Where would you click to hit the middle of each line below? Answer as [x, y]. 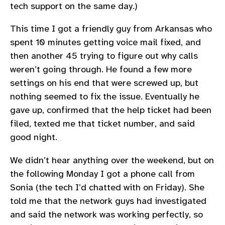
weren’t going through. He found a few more [101, 70]
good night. [34, 137]
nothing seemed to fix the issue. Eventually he [105, 97]
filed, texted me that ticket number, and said [102, 124]
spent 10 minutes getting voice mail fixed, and [105, 42]
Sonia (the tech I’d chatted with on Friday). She [107, 187]
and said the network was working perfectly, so [106, 214]
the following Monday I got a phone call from [102, 174]
